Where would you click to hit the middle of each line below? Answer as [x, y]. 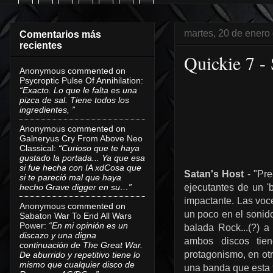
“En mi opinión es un [88, 225]
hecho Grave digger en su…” [76, 187]
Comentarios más [60, 34]
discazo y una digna [58, 235]
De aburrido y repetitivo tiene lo [80, 254]
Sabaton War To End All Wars [76, 215]
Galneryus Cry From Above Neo [81, 138]
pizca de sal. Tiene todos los [74, 100]
